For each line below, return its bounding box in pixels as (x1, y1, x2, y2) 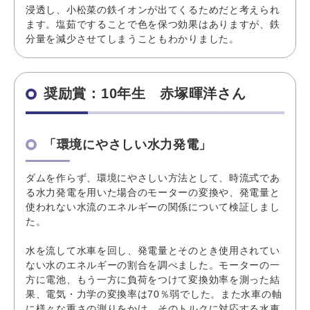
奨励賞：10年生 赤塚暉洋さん (44, 85, 246, 101)
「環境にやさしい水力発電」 (44, 137, 212, 152)
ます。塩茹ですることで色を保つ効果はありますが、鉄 (26, 18, 280, 30)
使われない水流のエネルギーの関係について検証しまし (26, 201, 280, 212)
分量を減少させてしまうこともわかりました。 (26, 33, 239, 44)
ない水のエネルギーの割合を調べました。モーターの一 (26, 259, 280, 271)
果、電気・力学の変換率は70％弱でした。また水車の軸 (26, 288, 282, 300)
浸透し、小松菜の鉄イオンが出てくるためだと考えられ (26, 3, 280, 15)
